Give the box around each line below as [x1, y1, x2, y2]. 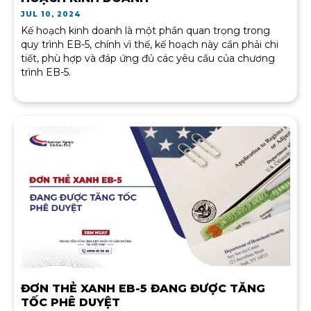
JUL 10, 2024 [21, 10, 82, 19]
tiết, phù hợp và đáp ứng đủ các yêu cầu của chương [21, 52, 275, 65]
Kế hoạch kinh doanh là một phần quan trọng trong [21, 24, 270, 37]
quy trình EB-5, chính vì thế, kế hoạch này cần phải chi [21, 38, 278, 51]
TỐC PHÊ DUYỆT [21, 295, 120, 309]
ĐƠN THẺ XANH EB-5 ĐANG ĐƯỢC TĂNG [21, 281, 265, 295]
